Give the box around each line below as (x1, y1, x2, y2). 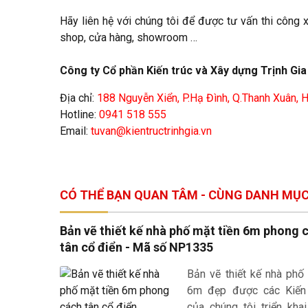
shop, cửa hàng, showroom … (60, 30, 197, 44)
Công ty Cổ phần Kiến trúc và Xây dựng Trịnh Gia (60, 63, 307, 77)
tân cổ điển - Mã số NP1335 (60, 239, 213, 254)
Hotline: (60, 107, 99, 121)
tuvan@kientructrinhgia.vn (91, 124, 212, 137)
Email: (60, 124, 88, 137)
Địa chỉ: (60, 91, 97, 104)
